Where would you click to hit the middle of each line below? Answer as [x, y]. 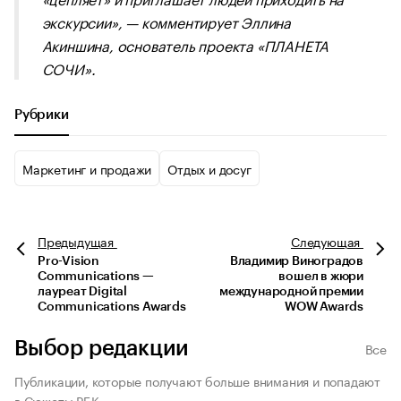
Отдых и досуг [209, 168]
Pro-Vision [68, 261]
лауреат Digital [82, 292]
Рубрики [42, 115]
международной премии [291, 292]
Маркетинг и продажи [87, 168]
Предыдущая [77, 241]
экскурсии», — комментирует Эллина [166, 21]
